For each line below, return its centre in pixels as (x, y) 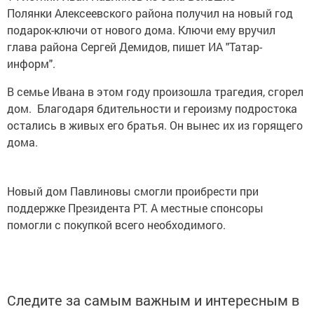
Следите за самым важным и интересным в (153, 300)
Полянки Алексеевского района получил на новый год (150, 13)
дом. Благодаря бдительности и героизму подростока (152, 109)
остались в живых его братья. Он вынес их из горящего (155, 125)
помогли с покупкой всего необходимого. (116, 225)
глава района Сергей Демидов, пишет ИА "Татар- (135, 47)
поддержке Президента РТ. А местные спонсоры (135, 208)
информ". (31, 64)
